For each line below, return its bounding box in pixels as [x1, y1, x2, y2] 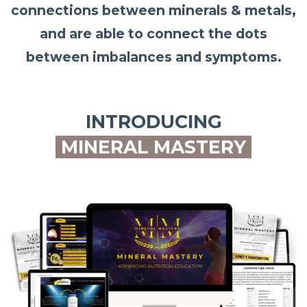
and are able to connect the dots [40, 25, 267, 42]
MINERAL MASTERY [61, 136, 246, 159]
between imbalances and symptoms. [25, 49, 282, 66]
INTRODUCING [85, 110, 222, 134]
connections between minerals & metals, [11, 2, 296, 19]
